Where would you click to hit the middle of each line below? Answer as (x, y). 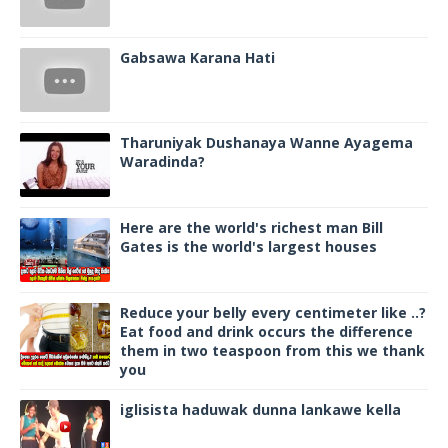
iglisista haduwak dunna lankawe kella (260, 410)
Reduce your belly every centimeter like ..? (273, 313)
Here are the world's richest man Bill (251, 228)
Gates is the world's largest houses (248, 247)
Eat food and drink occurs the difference (266, 332)
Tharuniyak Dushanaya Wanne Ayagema (266, 143)
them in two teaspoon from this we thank (272, 351)
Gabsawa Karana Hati (197, 58)
